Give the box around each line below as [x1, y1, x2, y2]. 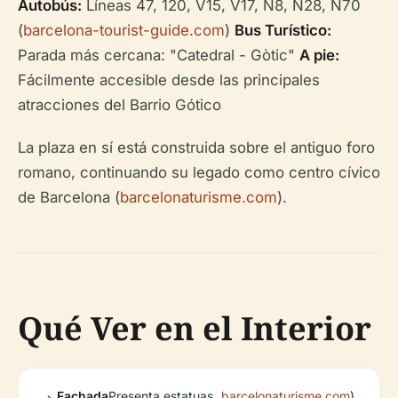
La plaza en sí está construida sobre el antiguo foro [18, 138, 375, 156]
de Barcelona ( [18, 187, 120, 206]
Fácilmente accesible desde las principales [18, 70, 320, 89]
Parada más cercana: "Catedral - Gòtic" [18, 45, 299, 64]
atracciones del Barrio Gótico [18, 95, 221, 114]
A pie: [299, 45, 339, 64]
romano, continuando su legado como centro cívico [18, 163, 380, 181]
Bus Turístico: [235, 20, 331, 39]
